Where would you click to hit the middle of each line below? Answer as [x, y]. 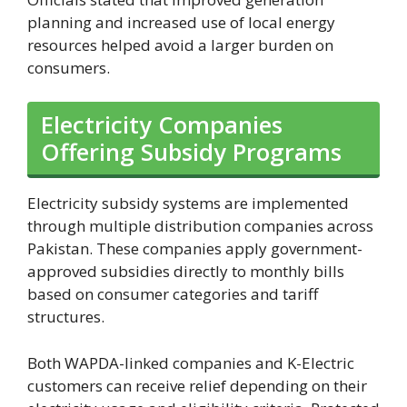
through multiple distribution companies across [200, 226]
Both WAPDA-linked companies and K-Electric [191, 362]
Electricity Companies [162, 125]
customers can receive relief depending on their [197, 385]
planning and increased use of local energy [181, 22]
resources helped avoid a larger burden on [180, 45]
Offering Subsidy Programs [191, 152]
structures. [66, 317]
